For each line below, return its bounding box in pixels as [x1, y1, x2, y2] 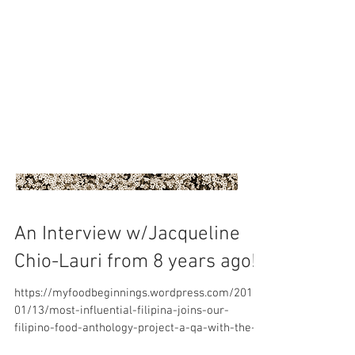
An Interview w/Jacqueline [14, 223, 240, 246]
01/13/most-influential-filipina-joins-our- [14, 303, 229, 318]
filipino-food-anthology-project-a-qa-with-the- [14, 321, 256, 335]
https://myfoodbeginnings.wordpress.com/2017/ [14, 286, 264, 300]
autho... [14, 338, 51, 353]
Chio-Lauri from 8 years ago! [14, 250, 257, 274]
